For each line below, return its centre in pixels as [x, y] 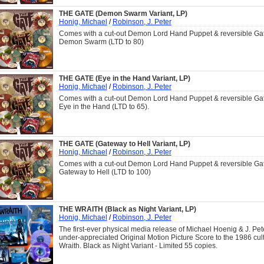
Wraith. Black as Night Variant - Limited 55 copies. [138, 245]
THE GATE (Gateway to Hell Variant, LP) [124, 144]
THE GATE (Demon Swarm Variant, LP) [123, 13]
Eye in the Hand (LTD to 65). [104, 107]
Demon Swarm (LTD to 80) [101, 42]
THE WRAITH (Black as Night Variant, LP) [127, 209]
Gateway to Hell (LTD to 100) [105, 172]
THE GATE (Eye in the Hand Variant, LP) [124, 79]
